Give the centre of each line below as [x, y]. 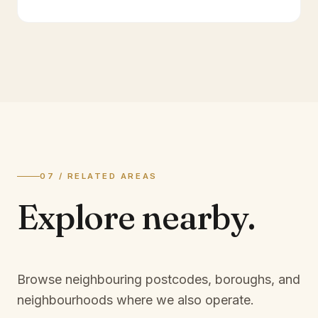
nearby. [198, 217]
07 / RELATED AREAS [99, 176]
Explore [79, 217]
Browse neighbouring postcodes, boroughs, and [159, 279]
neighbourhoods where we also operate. [136, 300]
